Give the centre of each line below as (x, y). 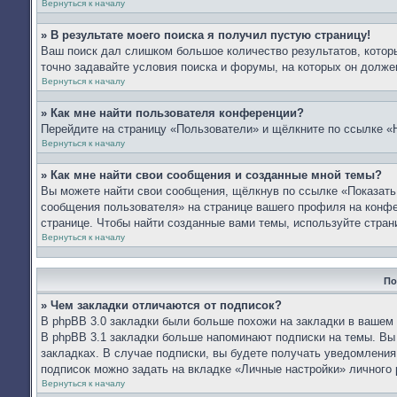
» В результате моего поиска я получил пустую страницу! (206, 35)
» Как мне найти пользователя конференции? (172, 113)
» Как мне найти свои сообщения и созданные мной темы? (211, 175)
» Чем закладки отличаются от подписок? (161, 305)
